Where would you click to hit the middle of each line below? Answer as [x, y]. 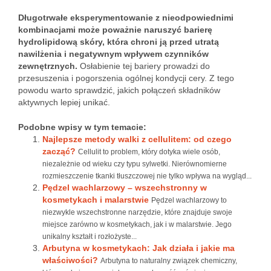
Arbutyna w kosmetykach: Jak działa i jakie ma [139, 248]
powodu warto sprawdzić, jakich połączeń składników [119, 90]
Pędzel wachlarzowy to [189, 200]
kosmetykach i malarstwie [96, 200]
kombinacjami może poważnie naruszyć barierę [115, 30]
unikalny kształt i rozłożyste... [90, 237]
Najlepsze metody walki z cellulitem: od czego [137, 139]
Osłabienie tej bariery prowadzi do [144, 66]
